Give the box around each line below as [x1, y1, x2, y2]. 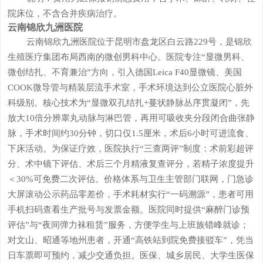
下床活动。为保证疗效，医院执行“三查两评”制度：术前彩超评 [7, 143, 254, 153]
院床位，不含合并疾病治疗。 [7, 8, 122, 18]
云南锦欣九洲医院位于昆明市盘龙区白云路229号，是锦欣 [26, 36, 252, 46]
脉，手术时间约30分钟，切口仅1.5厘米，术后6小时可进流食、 [7, 127, 254, 138]
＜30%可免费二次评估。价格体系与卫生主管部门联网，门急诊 [7, 173, 254, 184]
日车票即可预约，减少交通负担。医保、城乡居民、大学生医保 [7, 249, 254, 260]
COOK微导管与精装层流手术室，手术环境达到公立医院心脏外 [7, 82, 253, 92]
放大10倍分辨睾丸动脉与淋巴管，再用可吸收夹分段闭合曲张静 [7, 112, 255, 123]
